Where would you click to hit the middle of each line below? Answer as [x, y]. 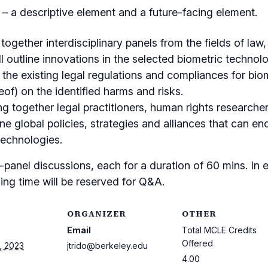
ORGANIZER [97, 214]
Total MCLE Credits [219, 230]
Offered [197, 243]
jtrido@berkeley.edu [107, 246]
